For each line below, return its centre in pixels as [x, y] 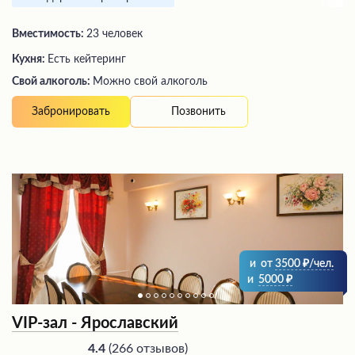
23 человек [115, 34]
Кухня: [30, 60]
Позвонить [198, 111]
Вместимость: [49, 34]
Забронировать [71, 112]
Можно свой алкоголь [150, 82]
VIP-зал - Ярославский [95, 324]
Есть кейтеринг [87, 60]
